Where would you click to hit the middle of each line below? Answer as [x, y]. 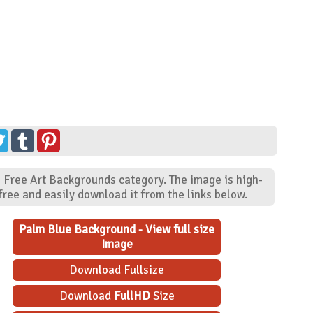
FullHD [132, 296]
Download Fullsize [117, 270]
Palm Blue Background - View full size [117, 229]
